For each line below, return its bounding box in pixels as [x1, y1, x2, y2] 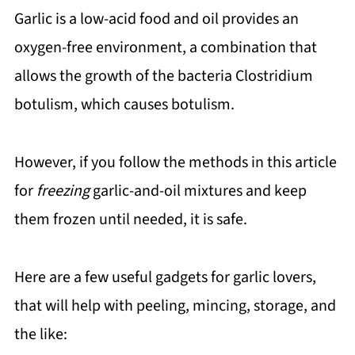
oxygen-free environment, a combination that [13, 36, 317, 59]
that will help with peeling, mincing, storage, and [13, 295, 336, 317]
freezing [36, 180, 93, 202]
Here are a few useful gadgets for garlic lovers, [13, 266, 316, 288]
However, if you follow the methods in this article [13, 151, 337, 174]
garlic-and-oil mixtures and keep [92, 180, 307, 202]
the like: [13, 323, 67, 345]
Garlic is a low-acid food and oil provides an [13, 8, 299, 30]
